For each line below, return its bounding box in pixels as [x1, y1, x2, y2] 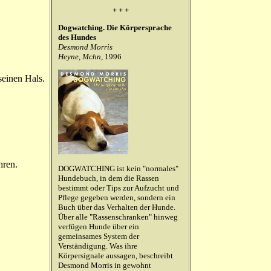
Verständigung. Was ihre [58, 241, 137, 250]
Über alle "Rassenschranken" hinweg [58, 212, 178, 221]
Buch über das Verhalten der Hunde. [58, 203, 175, 212]
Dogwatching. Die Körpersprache [58, 23, 172, 32]
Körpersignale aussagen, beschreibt [58, 251, 173, 260]
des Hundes [58, 33, 98, 42]
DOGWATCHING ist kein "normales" [58, 164, 178, 173]
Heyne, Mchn [58, 52, 101, 61]
